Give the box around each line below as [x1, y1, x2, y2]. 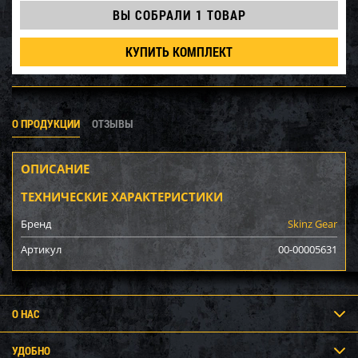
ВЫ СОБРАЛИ [112, 6, 196, 23]
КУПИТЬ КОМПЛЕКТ [125, 43, 233, 60]
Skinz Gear [287, 217, 337, 231]
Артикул [21, 242, 62, 257]
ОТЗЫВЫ [92, 116, 133, 131]
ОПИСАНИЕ [21, 161, 89, 177]
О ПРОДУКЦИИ [12, 116, 80, 131]
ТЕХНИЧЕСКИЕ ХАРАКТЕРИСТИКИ [21, 189, 223, 205]
